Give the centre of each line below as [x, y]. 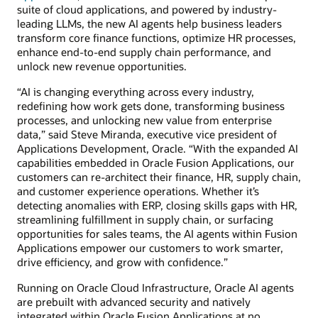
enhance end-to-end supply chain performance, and [144, 51]
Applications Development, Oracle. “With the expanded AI [158, 148]
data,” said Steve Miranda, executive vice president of [147, 134]
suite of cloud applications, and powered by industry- [147, 9]
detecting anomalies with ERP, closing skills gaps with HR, [157, 205]
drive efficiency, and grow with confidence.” [122, 262]
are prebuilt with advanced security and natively [134, 302]
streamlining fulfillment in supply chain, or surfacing [145, 219]
